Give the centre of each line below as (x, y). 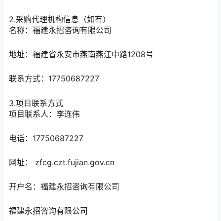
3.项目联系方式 (36, 103)
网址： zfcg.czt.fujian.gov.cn (62, 162)
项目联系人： (33, 114)
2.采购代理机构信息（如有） (60, 19)
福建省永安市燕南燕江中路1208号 (93, 55)
